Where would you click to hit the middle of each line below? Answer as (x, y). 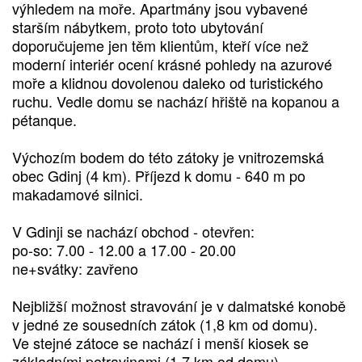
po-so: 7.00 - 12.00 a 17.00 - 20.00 (124, 250)
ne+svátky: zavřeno (75, 269)
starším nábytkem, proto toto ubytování (138, 27)
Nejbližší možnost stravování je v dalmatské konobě (179, 306)
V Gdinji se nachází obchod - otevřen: (133, 232)
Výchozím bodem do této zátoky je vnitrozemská (168, 157)
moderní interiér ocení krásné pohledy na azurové (172, 64)
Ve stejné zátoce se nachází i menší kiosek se (160, 343)
